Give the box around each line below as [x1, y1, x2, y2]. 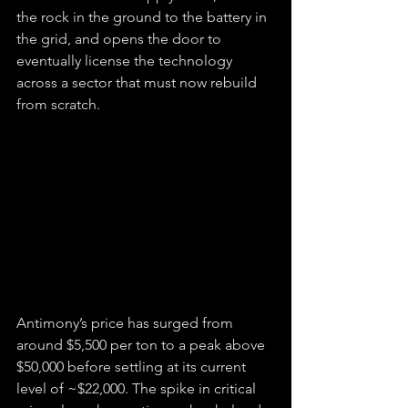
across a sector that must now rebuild [16, 73, 260, 91]
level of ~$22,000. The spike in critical [16, 379, 260, 397]
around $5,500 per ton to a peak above [16, 335, 269, 353]
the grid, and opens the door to [16, 29, 225, 47]
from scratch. [16, 95, 100, 113]
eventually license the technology [16, 51, 236, 69]
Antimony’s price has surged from [16, 313, 237, 331]
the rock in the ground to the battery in [16, 7, 270, 25]
